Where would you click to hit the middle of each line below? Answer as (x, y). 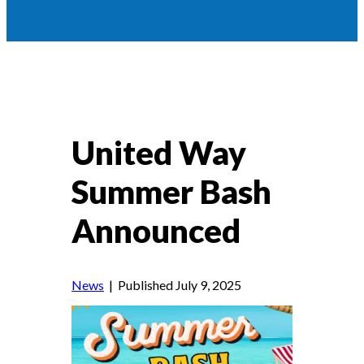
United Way (159, 153)
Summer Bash (171, 192)
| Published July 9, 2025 (173, 285)
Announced (156, 231)
